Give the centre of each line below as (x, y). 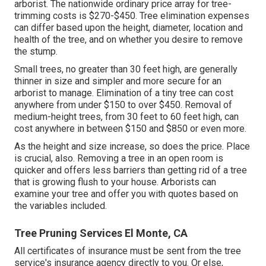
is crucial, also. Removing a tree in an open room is (119, 159)
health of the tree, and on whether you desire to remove (129, 40)
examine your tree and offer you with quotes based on (126, 194)
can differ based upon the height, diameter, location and (129, 28)
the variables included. (61, 206)
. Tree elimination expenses (192, 16)
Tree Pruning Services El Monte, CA (101, 233)
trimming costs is (52, 16)
